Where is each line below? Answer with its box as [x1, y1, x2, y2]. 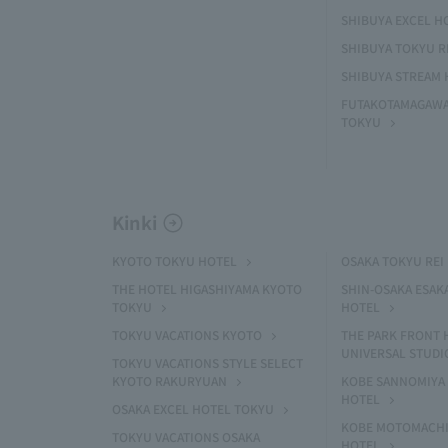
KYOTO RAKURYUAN [112, 372, 227, 389]
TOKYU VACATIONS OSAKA [112, 428, 260, 445]
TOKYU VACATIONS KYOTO [112, 326, 262, 343]
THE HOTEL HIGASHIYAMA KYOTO [112, 280, 302, 297]
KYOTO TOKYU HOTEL [112, 252, 237, 269]
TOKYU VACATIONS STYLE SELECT [112, 354, 303, 371]
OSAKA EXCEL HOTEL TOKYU [112, 400, 274, 417]
